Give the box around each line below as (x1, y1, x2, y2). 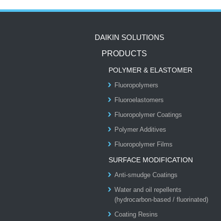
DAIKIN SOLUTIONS (95, 33, 164, 41)
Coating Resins (114, 211, 158, 218)
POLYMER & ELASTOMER (109, 66, 192, 74)
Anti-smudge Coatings (114, 171, 178, 179)
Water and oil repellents (114, 186, 182, 193)
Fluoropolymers (114, 81, 158, 89)
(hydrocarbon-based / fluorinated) (114, 196, 208, 203)
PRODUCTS (102, 49, 147, 58)
